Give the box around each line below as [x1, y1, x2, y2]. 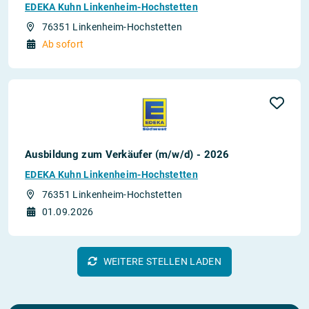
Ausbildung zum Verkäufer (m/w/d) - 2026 [25, 148, 230, 161]
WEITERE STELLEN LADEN [103, 255, 221, 267]
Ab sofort [41, 38, 84, 50]
